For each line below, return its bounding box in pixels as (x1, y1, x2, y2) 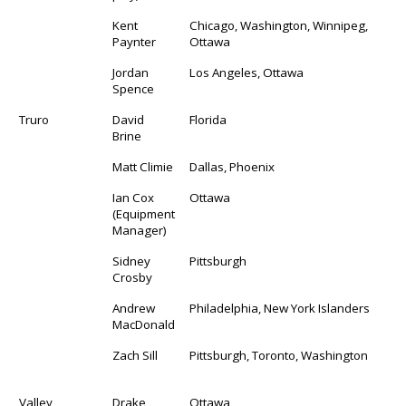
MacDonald (112, 315, 176, 333)
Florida (189, 111, 227, 128)
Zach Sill (112, 346, 159, 363)
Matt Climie (112, 158, 174, 175)
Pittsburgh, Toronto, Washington (189, 346, 369, 363)
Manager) (112, 221, 168, 238)
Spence (112, 80, 155, 97)
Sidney (112, 252, 151, 269)
